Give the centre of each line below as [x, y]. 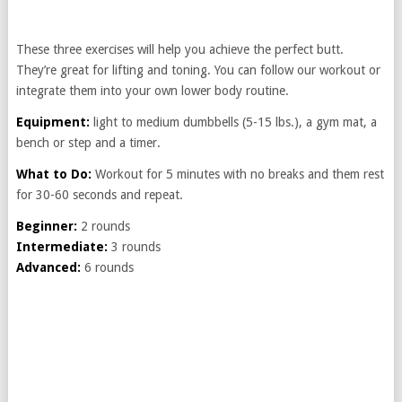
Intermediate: [61, 247]
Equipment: [52, 122]
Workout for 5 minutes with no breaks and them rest [239, 174]
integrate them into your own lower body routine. [152, 91]
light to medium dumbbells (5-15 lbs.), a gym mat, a [235, 122]
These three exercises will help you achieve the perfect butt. [179, 49]
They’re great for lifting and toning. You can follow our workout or [198, 70]
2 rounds [105, 226]
